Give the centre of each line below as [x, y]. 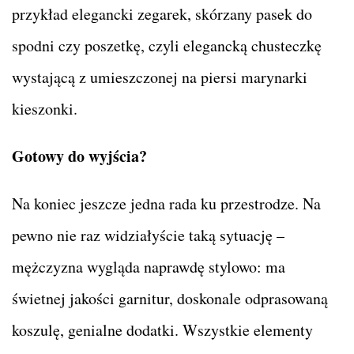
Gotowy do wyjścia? [79, 156]
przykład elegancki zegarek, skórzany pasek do [162, 14]
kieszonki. [45, 109]
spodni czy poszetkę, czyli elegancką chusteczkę [167, 46]
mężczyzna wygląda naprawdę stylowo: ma [149, 267]
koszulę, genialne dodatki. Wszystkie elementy [162, 330]
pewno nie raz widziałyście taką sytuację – [148, 235]
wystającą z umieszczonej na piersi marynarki [160, 77]
